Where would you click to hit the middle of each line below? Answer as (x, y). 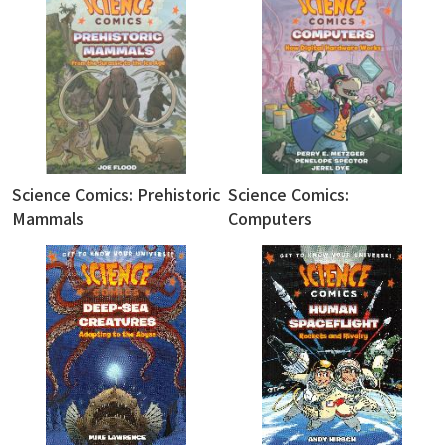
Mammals (48, 218)
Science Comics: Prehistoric (116, 194)
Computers (270, 218)
